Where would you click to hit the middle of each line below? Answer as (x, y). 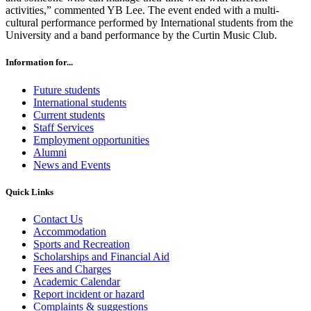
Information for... (39, 62)
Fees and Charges (72, 269)
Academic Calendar (77, 281)
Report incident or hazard (89, 294)
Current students (69, 115)
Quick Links (30, 192)
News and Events (72, 165)
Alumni (50, 152)
